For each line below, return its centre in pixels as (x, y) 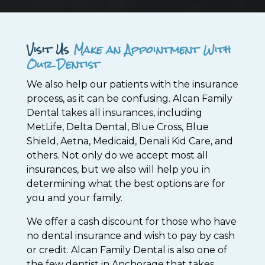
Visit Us (48, 50)
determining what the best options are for (126, 184)
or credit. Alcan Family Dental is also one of (127, 250)
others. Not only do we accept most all (117, 156)
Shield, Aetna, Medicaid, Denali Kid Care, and (130, 141)
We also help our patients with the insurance (132, 85)
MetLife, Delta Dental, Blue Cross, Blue (117, 127)
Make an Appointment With (150, 50)
